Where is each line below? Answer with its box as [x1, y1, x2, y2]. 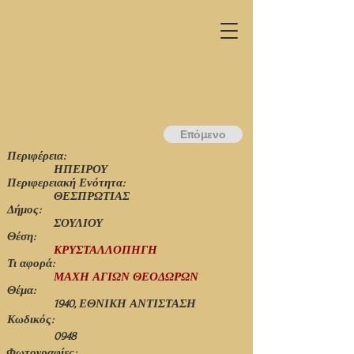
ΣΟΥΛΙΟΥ [54, 217, 103, 230]
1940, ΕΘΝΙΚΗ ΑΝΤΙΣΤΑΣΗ [54, 297, 196, 311]
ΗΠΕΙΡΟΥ [54, 163, 107, 176]
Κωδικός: [7, 313, 54, 326]
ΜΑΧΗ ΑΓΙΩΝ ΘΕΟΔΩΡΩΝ [54, 270, 198, 284]
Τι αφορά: [7, 257, 55, 270]
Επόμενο [180, 128, 226, 141]
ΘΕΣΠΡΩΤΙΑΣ [54, 190, 130, 203]
